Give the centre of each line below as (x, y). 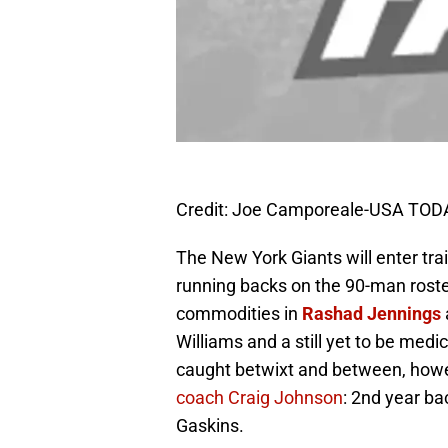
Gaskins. (210, 426)
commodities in (239, 314)
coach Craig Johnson (259, 398)
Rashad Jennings (371, 314)
